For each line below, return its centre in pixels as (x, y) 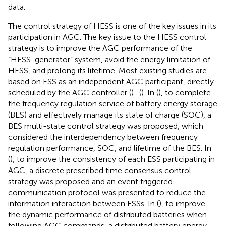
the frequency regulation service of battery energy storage (113, 103)
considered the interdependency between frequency (103, 137)
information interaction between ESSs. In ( (83, 203)
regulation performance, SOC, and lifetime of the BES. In (110, 148)
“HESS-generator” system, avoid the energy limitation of (109, 59)
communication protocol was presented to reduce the (107, 192)
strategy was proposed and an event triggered (90, 181)
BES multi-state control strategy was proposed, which (106, 126)
